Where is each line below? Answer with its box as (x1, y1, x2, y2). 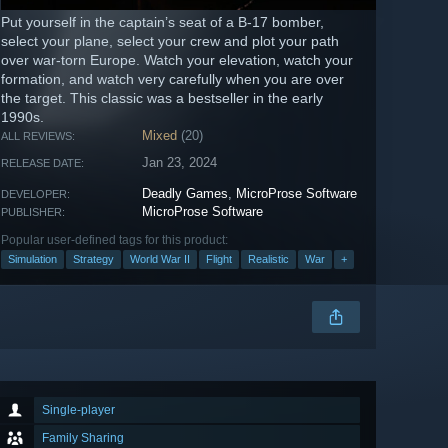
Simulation (8, 253, 57, 266)
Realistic (248, 253, 289, 266)
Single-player (42, 403, 115, 418)
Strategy (73, 253, 114, 266)
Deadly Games (142, 186, 229, 202)
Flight (206, 253, 232, 266)
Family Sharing (42, 431, 124, 446)
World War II (130, 253, 190, 266)
